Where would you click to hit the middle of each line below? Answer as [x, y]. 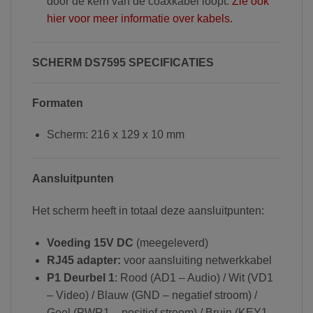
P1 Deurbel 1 [80, 277]
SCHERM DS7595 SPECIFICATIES [123, 62]
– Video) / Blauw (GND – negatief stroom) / [152, 295]
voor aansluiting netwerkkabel [196, 260]
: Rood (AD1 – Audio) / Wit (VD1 [194, 277]
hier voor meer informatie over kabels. [139, 18]
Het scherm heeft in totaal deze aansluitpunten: [148, 210]
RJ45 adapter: [83, 260]
